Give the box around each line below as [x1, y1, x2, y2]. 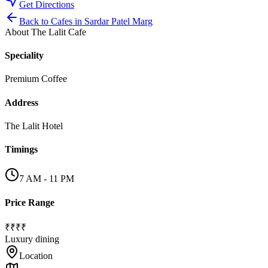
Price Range [5, 197, 54, 208]
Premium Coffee [5, 74, 67, 84]
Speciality [5, 50, 44, 61]
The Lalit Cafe [31, 26, 86, 37]
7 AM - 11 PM [19, 173, 74, 184]
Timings [5, 144, 38, 155]
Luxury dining [5, 234, 59, 244]
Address [5, 97, 38, 108]
